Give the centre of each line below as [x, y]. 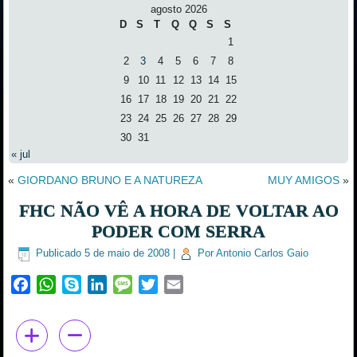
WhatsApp [82, 282]
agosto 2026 [178, 9]
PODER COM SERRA [178, 231]
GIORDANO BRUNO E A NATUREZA [110, 180]
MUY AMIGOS [303, 180]
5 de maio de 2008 [127, 253]
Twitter [175, 282]
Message [156, 282]
